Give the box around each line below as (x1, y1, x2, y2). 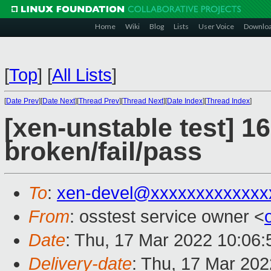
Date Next (42, 97, 75, 105)
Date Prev (6, 97, 39, 105)
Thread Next (123, 97, 163, 105)
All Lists (52, 65, 112, 85)
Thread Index (206, 97, 250, 105)
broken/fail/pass (4, 137, 202, 166)
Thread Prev (79, 97, 119, 105)
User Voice (198, 22, 234, 31)
